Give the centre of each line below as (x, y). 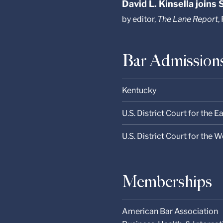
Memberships (167, 182)
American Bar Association (170, 212)
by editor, (140, 19)
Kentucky (139, 90)
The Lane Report (188, 19)
